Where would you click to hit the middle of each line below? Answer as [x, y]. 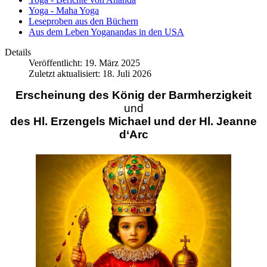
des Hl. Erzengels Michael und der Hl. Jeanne [133, 122]
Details [18, 52]
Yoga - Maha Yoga [64, 11]
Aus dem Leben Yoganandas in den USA [106, 32]
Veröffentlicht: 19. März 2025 [84, 63]
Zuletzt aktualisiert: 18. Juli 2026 [90, 74]
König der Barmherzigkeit [182, 95]
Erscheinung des [64, 95]
